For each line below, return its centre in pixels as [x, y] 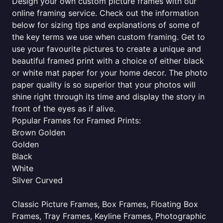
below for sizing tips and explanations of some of [106, 25]
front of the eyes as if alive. [64, 109]
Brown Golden [39, 132]
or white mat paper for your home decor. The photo [110, 73]
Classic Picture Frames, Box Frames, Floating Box [105, 204]
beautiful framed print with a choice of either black [108, 61]
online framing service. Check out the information [105, 13]
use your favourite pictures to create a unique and [107, 49]
